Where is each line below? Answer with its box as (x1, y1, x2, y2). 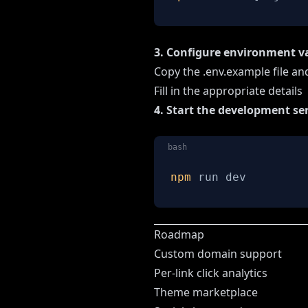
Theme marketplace (154, 285, 258, 300)
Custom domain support (154, 246, 282, 262)
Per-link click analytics (154, 265, 267, 281)
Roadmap (154, 227, 204, 243)
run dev (191, 170, 246, 184)
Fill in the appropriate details (154, 83, 302, 99)
